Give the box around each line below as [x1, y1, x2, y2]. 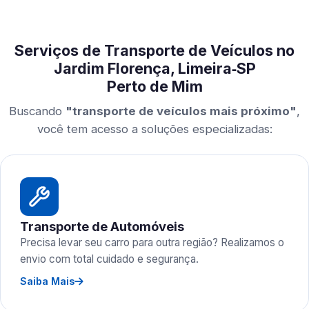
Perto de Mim [106, 77, 203, 95]
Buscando [9, 104, 66, 118]
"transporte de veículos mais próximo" [66, 104, 297, 118]
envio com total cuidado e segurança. [20, 252, 199, 266]
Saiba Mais [20, 275, 74, 287]
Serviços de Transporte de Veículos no [14, 41, 295, 59]
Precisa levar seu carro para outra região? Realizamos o [20, 236, 284, 249]
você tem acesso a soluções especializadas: [37, 122, 272, 136]
